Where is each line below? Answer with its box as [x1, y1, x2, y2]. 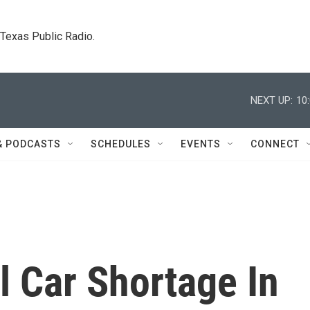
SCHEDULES [91, 138, 151, 149]
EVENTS [181, 138, 221, 149]
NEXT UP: [250, 93, 293, 107]
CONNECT [250, 138, 300, 149]
